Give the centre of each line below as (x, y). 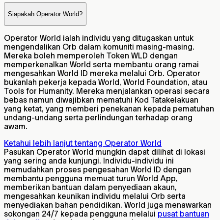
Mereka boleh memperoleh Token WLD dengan (91, 56)
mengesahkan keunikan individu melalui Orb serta (95, 196)
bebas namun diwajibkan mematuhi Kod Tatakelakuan (101, 100)
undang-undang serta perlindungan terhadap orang (98, 118)
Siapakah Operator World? (45, 14)
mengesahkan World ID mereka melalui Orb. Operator (102, 73)
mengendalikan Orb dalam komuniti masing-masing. (99, 47)
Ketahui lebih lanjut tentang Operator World (83, 143)
